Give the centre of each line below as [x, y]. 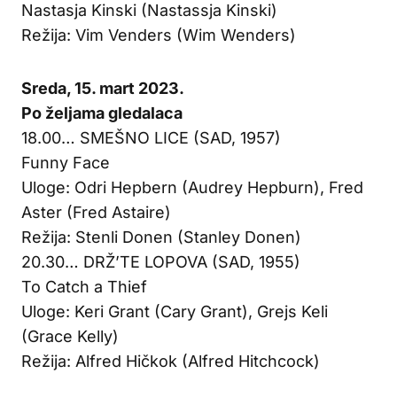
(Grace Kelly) [70, 336]
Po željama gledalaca [102, 113]
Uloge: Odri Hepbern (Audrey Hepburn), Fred [192, 187]
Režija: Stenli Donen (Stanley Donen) [161, 237]
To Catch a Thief [84, 286]
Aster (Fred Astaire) [96, 212]
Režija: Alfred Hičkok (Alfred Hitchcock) [171, 361]
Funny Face [66, 162]
